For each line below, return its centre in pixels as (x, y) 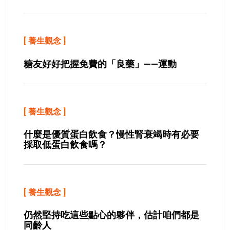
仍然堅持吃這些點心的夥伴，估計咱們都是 (111, 215)
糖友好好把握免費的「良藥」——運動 (100, 64)
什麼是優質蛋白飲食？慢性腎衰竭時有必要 (111, 134)
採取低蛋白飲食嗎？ (65, 145)
